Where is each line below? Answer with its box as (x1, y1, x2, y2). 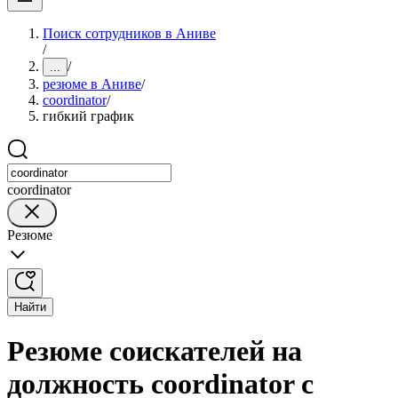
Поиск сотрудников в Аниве (43, 26, 216, 41)
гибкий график (43, 108, 134, 123)
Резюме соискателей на (7, 335, 302, 368)
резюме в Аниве (43, 76, 141, 92)
